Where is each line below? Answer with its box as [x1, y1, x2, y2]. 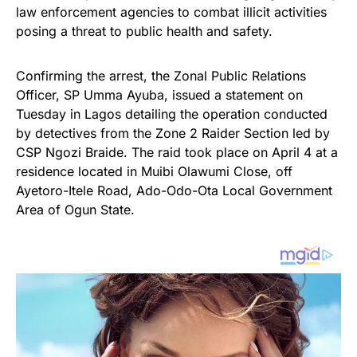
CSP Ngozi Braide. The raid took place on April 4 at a [16, 143, 338, 160]
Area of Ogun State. [16, 201, 135, 218]
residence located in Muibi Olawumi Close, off [16, 163, 292, 179]
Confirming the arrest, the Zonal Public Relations [16, 67, 306, 84]
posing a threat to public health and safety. [16, 22, 273, 39]
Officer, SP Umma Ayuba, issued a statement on [16, 86, 303, 103]
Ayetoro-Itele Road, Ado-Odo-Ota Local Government [16, 182, 332, 198]
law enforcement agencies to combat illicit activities [16, 3, 327, 20]
